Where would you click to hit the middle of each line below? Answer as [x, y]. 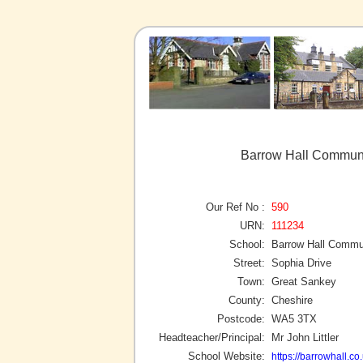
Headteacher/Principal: [212, 337]
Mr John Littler [305, 337]
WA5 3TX [294, 318]
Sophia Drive [301, 263]
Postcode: [241, 318]
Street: [249, 263]
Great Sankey [304, 281]
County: [247, 300]
